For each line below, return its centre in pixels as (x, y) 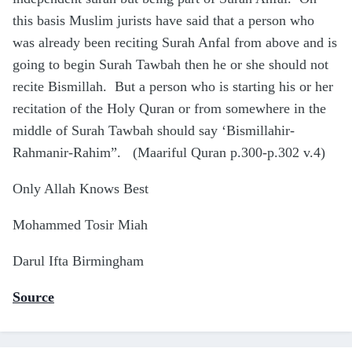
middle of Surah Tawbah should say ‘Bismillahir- (154, 131)
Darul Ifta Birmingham (78, 261)
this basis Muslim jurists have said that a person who (163, 21)
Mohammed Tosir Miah (80, 225)
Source (33, 297)
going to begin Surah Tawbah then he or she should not (170, 65)
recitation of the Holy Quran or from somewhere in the (169, 109)
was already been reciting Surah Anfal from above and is (175, 43)
